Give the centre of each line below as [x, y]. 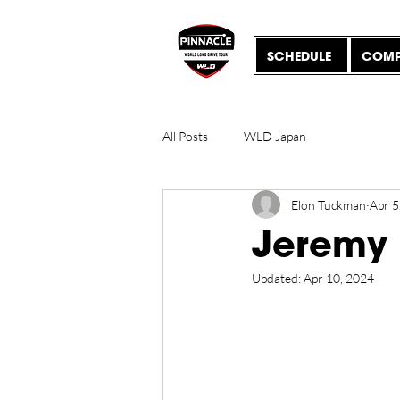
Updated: [278, 278]
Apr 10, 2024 [339, 278]
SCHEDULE [299, 55]
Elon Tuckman [329, 204]
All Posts [185, 136]
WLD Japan [275, 136]
